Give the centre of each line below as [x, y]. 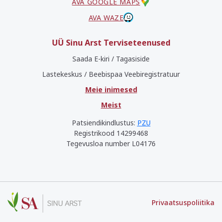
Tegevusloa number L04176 [111, 143]
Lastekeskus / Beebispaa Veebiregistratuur [111, 74]
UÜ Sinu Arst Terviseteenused [111, 43]
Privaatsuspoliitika [183, 202]
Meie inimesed [111, 89]
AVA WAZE [106, 17]
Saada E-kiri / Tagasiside [111, 59]
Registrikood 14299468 [111, 133]
